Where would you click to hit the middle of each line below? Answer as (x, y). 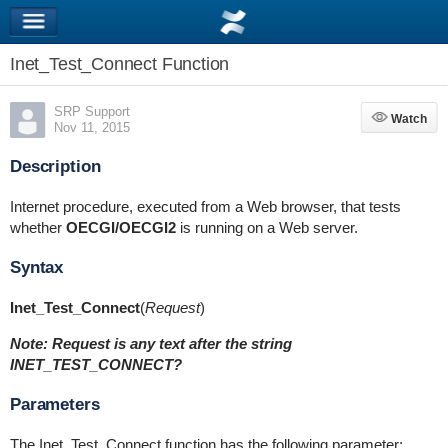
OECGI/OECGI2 (120, 227)
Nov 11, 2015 (92, 127)
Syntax (36, 267)
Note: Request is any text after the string (150, 343)
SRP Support (91, 111)
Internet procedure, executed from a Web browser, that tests (205, 206)
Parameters (54, 404)
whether (37, 227)
